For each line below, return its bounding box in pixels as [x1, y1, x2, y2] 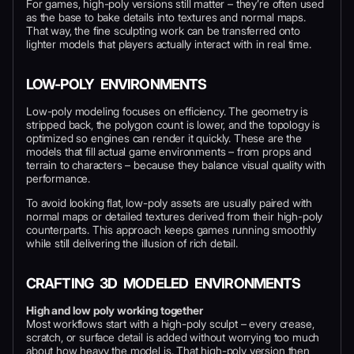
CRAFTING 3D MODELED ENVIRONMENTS [26, 274, 301, 292]
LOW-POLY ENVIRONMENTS [26, 75, 207, 92]
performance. [26, 171, 91, 185]
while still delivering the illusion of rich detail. [26, 235, 238, 250]
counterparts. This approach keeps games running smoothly [26, 222, 317, 236]
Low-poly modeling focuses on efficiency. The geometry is [26, 104, 309, 118]
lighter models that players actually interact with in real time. [26, 36, 311, 51]
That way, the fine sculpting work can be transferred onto [26, 23, 300, 37]
